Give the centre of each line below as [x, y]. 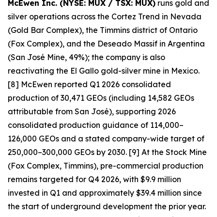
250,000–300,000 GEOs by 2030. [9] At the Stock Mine [107, 152]
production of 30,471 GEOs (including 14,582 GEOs [101, 98]
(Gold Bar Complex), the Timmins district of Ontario [103, 30]
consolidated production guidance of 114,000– [96, 125]
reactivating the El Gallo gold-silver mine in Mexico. [104, 71]
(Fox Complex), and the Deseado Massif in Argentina [106, 44]
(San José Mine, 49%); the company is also [86, 57]
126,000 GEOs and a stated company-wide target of [106, 139]
